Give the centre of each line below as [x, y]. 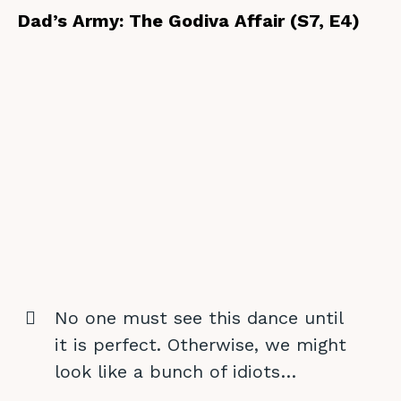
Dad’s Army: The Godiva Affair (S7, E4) [189, 21]
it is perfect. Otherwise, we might [200, 344]
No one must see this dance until [198, 317]
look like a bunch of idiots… [175, 371]
